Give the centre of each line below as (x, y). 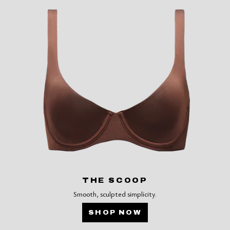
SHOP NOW (115, 212)
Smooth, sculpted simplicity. (115, 194)
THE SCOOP (115, 180)
